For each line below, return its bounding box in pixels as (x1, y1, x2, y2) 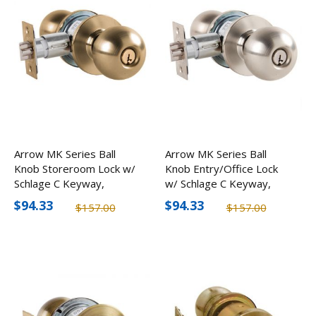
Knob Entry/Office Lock (165, 161, 278, 176)
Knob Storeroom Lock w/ (14, 161, 135, 176)
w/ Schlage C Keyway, (165, 176, 271, 190)
